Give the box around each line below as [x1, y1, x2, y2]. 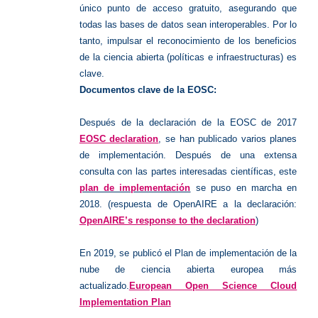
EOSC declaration [79, 133, 159, 144]
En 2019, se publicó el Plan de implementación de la [79, 247, 297, 258]
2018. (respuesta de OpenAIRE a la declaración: [79, 198, 297, 209]
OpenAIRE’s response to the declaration [79, 214, 256, 226]
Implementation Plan [79, 296, 171, 307]
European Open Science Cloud [128, 280, 297, 291]
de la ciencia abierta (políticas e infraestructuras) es [79, 51, 297, 62]
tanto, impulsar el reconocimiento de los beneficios [79, 35, 297, 46]
